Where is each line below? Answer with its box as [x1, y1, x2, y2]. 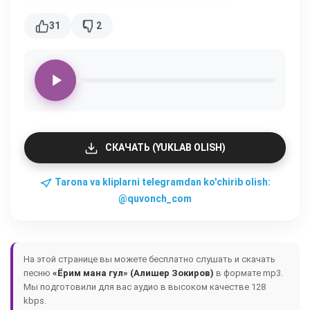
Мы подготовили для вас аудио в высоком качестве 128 [24, 282, 266, 292]
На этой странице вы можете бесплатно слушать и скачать [24, 254, 275, 264]
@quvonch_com [118, 193, 192, 204]
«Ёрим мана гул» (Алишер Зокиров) [53, 268, 214, 278]
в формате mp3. [214, 268, 283, 278]
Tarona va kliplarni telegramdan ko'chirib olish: [52, 176, 271, 188]
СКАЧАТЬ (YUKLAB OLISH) [105, 142, 226, 153]
